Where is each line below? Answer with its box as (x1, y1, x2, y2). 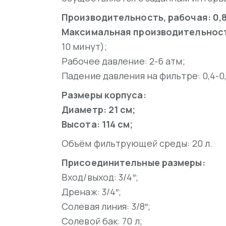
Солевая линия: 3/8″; (62, 200, 150, 213)
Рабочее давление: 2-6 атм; (62, 55, 185, 68)
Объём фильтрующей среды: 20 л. (62, 137, 212, 150)
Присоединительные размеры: (62, 156, 205, 169)
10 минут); (62, 40, 107, 53)
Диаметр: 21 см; (62, 103, 136, 116)
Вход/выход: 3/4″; (62, 171, 138, 184)
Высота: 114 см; (62, 118, 133, 131)
